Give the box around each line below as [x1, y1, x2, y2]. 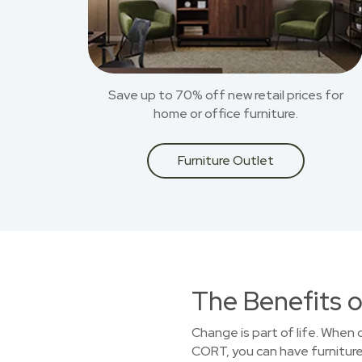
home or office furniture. [153, 105, 298, 122]
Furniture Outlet [177, 152, 274, 169]
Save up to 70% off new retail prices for [107, 86, 343, 103]
